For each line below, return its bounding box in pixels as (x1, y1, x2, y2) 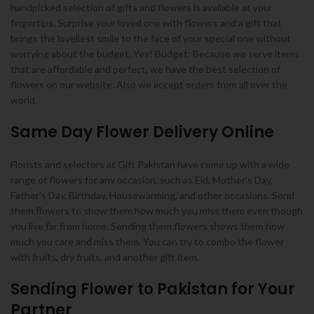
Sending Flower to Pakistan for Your (11, 278, 295, 300)
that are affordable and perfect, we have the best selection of (11, 63, 280, 75)
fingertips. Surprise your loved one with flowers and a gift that (11, 17, 282, 29)
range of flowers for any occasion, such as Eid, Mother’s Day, (11, 174, 273, 186)
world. (11, 94, 37, 106)
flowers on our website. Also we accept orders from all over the (11, 78, 287, 90)
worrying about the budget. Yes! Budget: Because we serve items (11, 48, 299, 60)
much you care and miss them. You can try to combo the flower (11, 235, 284, 247)
